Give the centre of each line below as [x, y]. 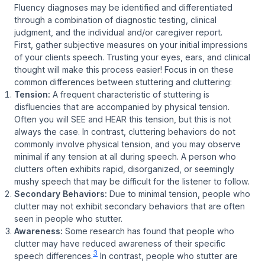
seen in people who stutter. [68, 218]
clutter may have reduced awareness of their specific [120, 243]
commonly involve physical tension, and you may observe [127, 144]
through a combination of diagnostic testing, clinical [115, 20]
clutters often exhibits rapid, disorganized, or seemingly [124, 169]
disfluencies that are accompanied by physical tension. [122, 106]
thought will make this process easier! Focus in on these [124, 69]
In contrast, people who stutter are [168, 256]
